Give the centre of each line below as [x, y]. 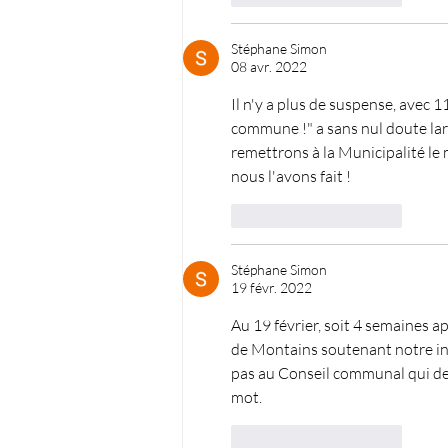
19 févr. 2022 [271, 288]
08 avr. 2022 [269, 67]
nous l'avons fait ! [291, 176]
